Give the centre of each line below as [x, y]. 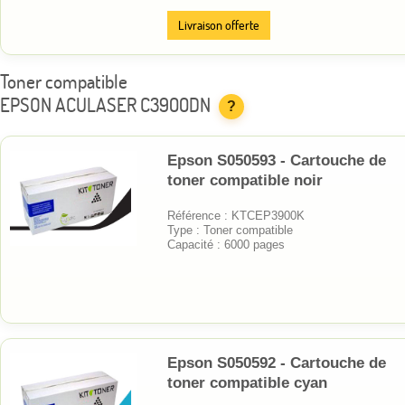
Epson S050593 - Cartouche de [277, 160]
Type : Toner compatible [230, 230]
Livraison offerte [219, 25]
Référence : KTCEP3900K [236, 215]
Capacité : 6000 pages [226, 244]
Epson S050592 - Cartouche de [277, 363]
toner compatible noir [245, 180]
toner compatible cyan [247, 382]
